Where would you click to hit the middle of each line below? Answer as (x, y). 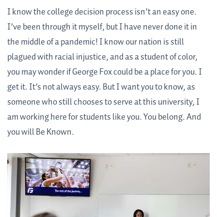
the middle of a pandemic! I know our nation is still (96, 42)
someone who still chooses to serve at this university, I (103, 102)
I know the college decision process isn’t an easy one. (102, 12)
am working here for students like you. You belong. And (104, 117)
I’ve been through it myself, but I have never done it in (102, 27)
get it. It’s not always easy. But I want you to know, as (101, 87)
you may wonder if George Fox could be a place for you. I (105, 72)
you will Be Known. (41, 132)
